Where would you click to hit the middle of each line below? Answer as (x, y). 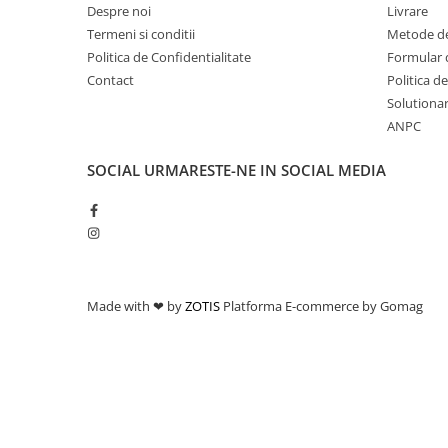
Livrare (407, 11)
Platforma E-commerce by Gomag (323, 306)
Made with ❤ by (136, 306)
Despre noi (119, 11)
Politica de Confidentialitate (169, 57)
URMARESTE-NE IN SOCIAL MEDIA (265, 170)
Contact (110, 80)
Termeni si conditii (141, 34)
